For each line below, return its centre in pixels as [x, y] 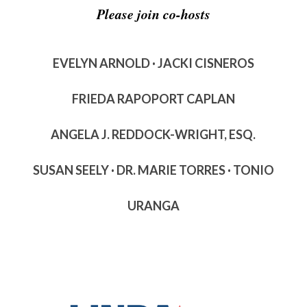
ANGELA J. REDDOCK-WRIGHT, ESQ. [153, 134]
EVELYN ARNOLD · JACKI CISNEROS [153, 63]
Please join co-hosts [153, 13]
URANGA [153, 205]
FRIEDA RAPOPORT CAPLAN [153, 98]
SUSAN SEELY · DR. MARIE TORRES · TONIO [153, 170]
